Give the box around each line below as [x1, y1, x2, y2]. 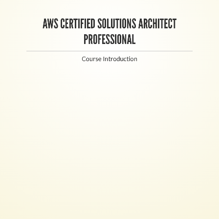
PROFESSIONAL [83, 31, 136, 47]
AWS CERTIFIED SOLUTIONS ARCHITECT [42, 15, 177, 32]
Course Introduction [81, 54, 138, 63]
